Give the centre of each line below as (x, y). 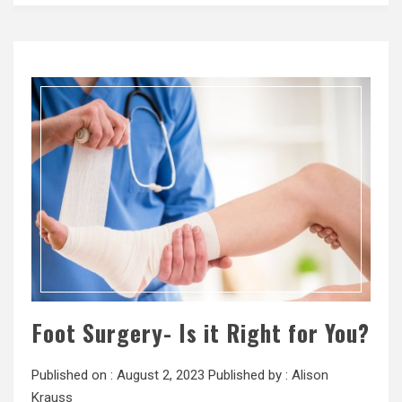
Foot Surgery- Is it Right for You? (201, 332)
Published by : (248, 375)
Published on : (74, 375)
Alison (310, 375)
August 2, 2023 (161, 375)
